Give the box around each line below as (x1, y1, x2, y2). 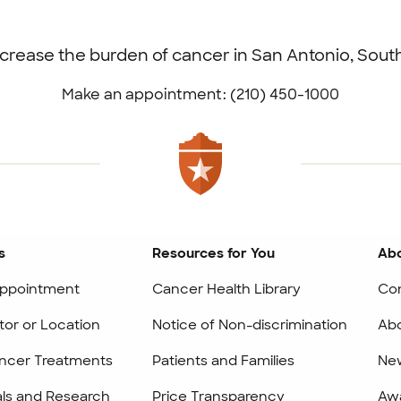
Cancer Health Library (152, 280, 302, 298)
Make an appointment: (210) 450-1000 (62, 85, 339, 104)
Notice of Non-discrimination (152, 316, 348, 334)
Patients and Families (152, 352, 295, 370)
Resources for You (152, 244, 276, 262)
